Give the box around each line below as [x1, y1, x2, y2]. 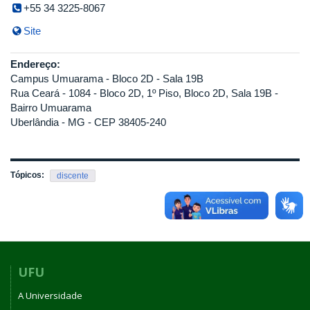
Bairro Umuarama [10, 101, 91, 113]
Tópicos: [10, 170, 46, 180]
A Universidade [18, 289, 82, 302]
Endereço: [10, 57, 63, 70]
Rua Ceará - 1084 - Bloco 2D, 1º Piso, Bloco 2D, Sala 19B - [10, 86, 278, 99]
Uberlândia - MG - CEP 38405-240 [10, 116, 166, 128]
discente [57, 170, 89, 181]
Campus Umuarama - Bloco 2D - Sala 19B [10, 72, 203, 84]
